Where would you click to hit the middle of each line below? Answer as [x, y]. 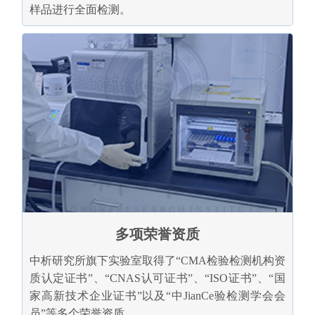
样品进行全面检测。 [80, 9]
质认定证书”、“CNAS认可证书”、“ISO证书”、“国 [157, 278]
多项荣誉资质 [157, 234]
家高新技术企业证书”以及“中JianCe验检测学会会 [157, 296]
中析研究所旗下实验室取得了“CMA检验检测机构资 [157, 261]
